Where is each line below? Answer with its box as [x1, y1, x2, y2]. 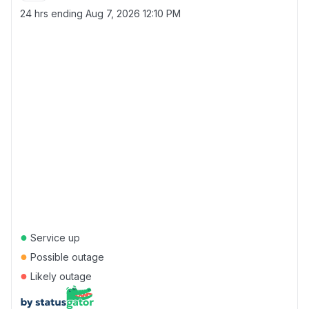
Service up [28, 232, 80, 243]
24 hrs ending [20, 8, 86, 19]
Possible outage [28, 251, 104, 263]
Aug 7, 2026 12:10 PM [86, 8, 181, 19]
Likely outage [28, 270, 92, 282]
